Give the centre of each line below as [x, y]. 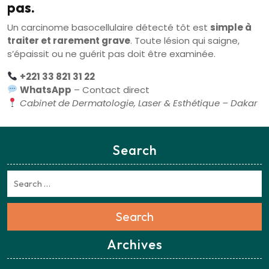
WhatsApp [46, 89]
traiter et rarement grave [69, 40]
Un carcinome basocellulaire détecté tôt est [109, 27]
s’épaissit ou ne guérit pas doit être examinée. [111, 53]
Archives [134, 245]
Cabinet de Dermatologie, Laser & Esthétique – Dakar [139, 103]
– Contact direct [111, 89]
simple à [231, 27]
